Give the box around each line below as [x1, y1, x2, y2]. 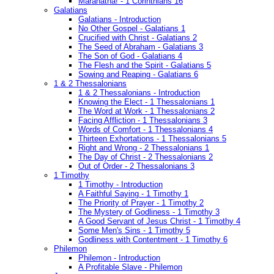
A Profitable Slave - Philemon [78, 262, 182, 272]
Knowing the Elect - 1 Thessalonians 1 [78, 97, 215, 107]
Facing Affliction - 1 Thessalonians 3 [78, 116, 207, 125]
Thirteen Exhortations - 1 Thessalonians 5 [78, 134, 226, 144]
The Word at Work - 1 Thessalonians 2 [78, 106, 215, 116]
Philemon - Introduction [78, 253, 160, 263]
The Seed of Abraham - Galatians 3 [78, 42, 203, 52]
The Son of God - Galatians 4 [78, 51, 182, 61]
